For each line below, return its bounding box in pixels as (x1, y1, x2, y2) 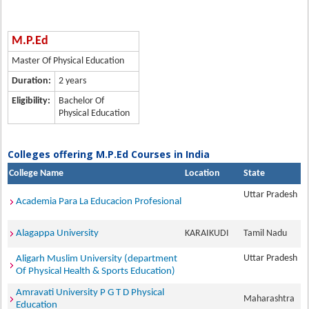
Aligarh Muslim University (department (16, 254, 178, 264)
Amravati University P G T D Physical (16, 288, 165, 298)
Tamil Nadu (243, 228, 292, 239)
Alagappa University (16, 228, 99, 239)
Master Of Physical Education (12, 56, 125, 66)
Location (185, 168, 221, 179)
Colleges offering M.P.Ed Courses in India (8, 148, 210, 161)
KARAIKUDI (185, 228, 234, 239)
